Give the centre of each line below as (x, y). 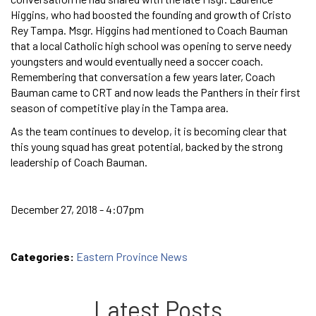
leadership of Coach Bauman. (79, 162)
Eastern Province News (132, 256)
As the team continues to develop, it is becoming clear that (149, 130)
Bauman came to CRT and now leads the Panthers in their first (156, 92)
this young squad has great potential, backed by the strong (147, 146)
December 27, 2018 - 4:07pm (77, 209)
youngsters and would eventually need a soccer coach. (137, 61)
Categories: (43, 256)
